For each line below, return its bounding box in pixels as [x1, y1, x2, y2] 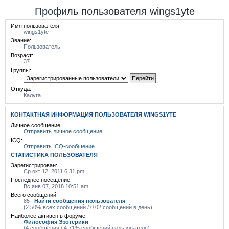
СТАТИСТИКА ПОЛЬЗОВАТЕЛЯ [11, 151, 98, 158]
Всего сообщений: [11, 192, 58, 198]
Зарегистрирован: [11, 162, 57, 168]
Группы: [11, 67, 31, 73]
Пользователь [24, 43, 60, 50]
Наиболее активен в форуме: [11, 213, 87, 219]
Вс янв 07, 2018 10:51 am [24, 183, 88, 189]
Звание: [11, 37, 31, 43]
